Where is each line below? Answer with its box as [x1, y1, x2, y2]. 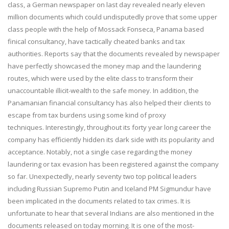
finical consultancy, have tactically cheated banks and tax [8, 36, 185, 46]
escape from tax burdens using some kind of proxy [8, 110, 166, 120]
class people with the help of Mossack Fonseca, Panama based [8, 24, 204, 34]
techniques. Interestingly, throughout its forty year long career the [8, 122, 211, 132]
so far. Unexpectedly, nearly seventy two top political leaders [8, 171, 197, 181]
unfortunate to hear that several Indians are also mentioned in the [8, 208, 214, 218]
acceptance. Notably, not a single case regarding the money [8, 147, 192, 156]
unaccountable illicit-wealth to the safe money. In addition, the [8, 85, 199, 95]
